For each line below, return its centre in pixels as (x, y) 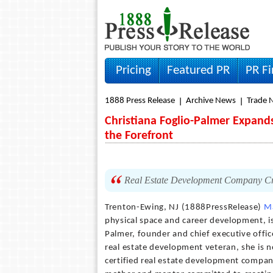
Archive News (211, 101)
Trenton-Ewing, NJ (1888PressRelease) (184, 207)
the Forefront (139, 136)
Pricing (133, 70)
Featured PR (198, 70)
